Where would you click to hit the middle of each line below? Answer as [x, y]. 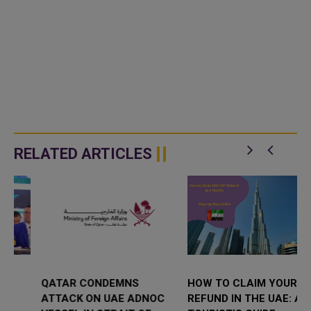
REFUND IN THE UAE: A [218, 299]
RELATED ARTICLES [83, 153]
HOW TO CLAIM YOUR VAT [227, 284]
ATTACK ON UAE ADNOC [76, 299]
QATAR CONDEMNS [63, 284]
